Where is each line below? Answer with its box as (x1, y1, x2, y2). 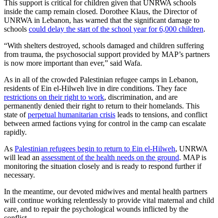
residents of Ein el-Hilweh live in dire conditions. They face (4, 84, 187, 93)
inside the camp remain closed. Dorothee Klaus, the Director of (4, 7, 197, 16)
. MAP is (179, 153, 206, 162)
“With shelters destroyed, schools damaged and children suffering (4, 41, 204, 50)
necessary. (4, 171, 35, 180)
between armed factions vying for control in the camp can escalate (4, 119, 206, 128)
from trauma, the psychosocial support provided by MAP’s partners (4, 50, 210, 59)
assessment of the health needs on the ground (41, 153, 179, 162)
